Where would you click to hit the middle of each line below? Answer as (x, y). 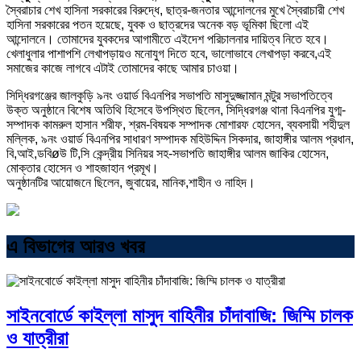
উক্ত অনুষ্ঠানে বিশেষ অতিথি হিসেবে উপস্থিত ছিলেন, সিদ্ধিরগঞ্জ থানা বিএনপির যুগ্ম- (176, 110)
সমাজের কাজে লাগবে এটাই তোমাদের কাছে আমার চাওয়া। (123, 68)
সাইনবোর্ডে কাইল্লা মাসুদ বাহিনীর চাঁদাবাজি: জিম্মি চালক (180, 315)
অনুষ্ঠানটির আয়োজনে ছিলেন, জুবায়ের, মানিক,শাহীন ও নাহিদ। (131, 182)
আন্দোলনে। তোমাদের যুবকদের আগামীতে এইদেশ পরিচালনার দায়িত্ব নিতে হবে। (168, 39)
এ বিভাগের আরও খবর (76, 246)
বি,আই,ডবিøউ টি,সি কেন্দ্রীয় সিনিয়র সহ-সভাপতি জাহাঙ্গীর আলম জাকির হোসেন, (168, 153)
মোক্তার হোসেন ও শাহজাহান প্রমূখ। (83, 168)
